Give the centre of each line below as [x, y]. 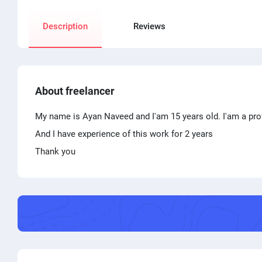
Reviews [149, 26]
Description [65, 26]
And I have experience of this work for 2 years [124, 134]
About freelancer [75, 91]
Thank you [55, 151]
